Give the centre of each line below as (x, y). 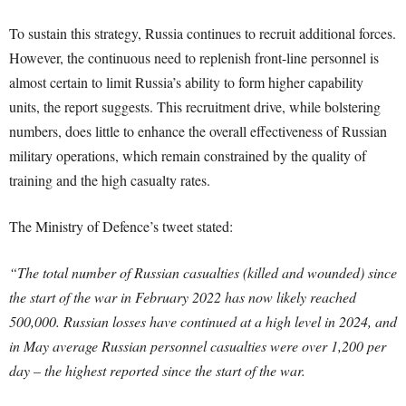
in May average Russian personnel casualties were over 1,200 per (198, 345)
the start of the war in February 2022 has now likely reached (183, 296)
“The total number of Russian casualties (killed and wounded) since (203, 272)
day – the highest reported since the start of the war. (157, 370)
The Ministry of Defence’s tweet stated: (121, 226)
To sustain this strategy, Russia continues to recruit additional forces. (203, 33)
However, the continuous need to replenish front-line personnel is (194, 57)
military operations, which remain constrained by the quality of (188, 155)
